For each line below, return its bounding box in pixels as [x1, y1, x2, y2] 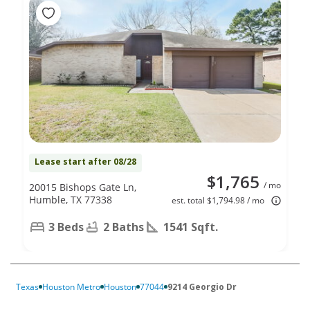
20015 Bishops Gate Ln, [29, 180, 136, 194]
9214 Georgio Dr [167, 280, 237, 293]
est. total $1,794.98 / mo [172, 194, 264, 206]
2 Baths [103, 219, 144, 235]
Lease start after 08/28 [35, 155, 136, 167]
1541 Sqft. [163, 219, 218, 235]
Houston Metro [42, 280, 100, 293]
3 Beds [48, 219, 84, 235]
